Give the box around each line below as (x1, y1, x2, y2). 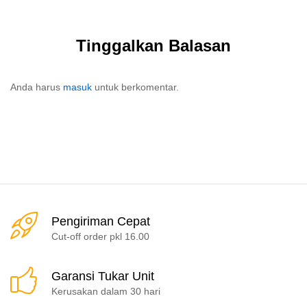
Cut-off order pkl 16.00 (51, 230, 149, 242)
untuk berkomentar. (92, 82, 179, 93)
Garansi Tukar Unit (51, 269, 154, 283)
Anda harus (10, 82, 63, 93)
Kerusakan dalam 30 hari (51, 285, 160, 297)
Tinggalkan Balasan (76, 36, 231, 56)
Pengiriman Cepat (51, 214, 150, 228)
